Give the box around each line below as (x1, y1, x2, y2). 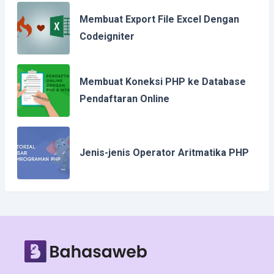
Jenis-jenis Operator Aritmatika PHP (79, 146, 249, 158)
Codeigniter (79, 30, 135, 42)
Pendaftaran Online (79, 92, 169, 105)
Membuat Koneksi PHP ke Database (79, 75, 246, 87)
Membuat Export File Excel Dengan (79, 13, 239, 25)
